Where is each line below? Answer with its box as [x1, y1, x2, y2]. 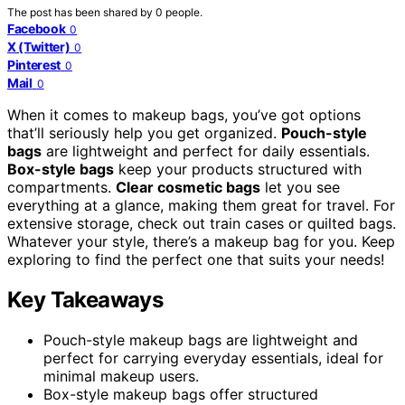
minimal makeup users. [43, 366, 199, 385]
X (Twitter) [7, 38, 71, 54]
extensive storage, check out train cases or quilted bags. [7, 213, 396, 232]
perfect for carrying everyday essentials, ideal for [43, 348, 383, 367]
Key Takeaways [7, 286, 164, 313]
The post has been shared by [7, 5, 155, 19]
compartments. [7, 177, 116, 196]
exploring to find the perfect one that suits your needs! [7, 250, 384, 268]
